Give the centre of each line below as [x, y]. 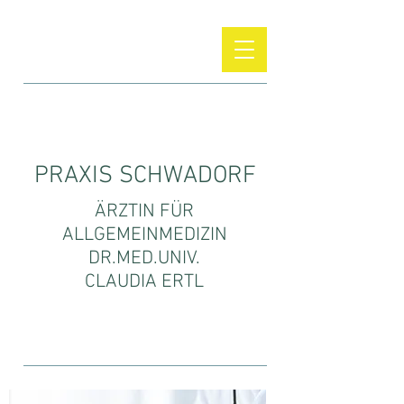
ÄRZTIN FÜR [144, 211]
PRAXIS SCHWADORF [145, 176]
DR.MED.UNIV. [144, 258]
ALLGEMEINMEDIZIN [144, 235]
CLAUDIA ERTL [144, 282]
